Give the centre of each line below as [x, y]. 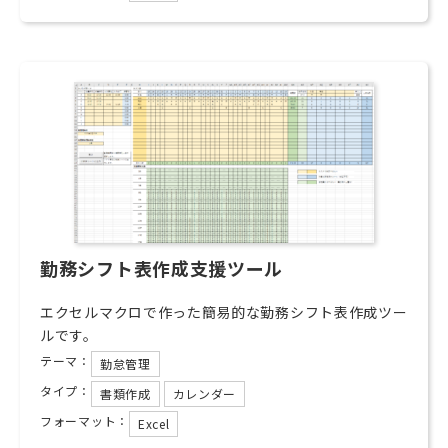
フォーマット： [84, 420]
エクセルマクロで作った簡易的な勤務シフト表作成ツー [224, 312]
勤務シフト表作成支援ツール [162, 268]
